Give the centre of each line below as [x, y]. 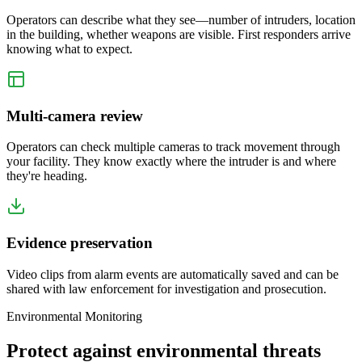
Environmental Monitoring [74, 316]
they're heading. [47, 176]
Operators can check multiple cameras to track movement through [173, 147]
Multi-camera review [75, 116]
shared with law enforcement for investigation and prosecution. [166, 288]
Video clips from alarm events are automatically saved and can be [173, 274]
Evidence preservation [80, 242]
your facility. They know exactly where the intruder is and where [171, 162]
